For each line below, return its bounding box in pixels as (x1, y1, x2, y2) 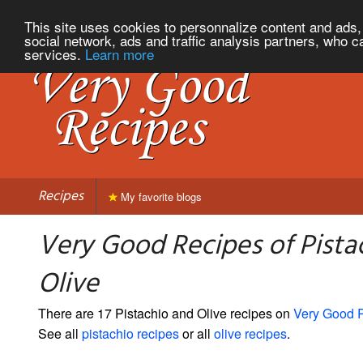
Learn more (85, 43, 154, 64)
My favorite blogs (117, 188, 202, 204)
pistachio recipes (82, 323, 179, 343)
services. (24, 43, 85, 64)
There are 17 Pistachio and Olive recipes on (38, 303, 293, 322)
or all (179, 323, 214, 343)
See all (38, 323, 82, 343)
